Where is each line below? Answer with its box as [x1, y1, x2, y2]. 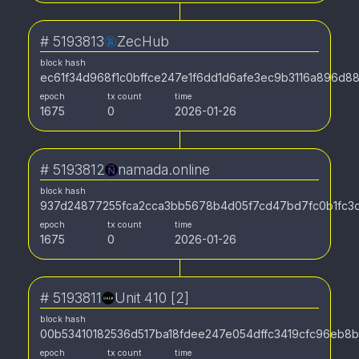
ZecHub [117, 33, 169, 50]
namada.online [118, 161, 210, 178]
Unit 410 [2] [115, 289, 189, 306]
